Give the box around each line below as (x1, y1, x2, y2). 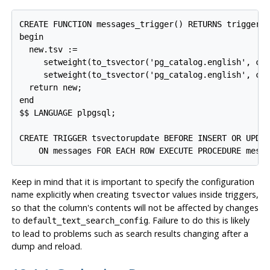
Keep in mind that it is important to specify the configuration (11, 175, 254, 187)
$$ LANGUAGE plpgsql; (19, 107, 116, 118)
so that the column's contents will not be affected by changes (11, 201, 259, 213)
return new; (19, 82, 83, 92)
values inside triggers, (169, 188, 259, 200)
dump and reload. (11, 240, 82, 252)
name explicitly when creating (11, 188, 131, 200)
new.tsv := (19, 44, 78, 54)
